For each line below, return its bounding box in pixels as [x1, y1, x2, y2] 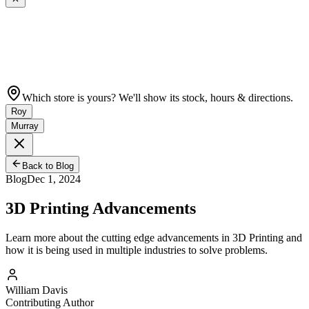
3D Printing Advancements [6, 199, 196, 218]
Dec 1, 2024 [27, 173, 81, 186]
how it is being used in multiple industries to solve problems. [6, 244, 268, 257]
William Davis [6, 284, 68, 297]
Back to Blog [22, 161, 74, 172]
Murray [11, 121, 39, 132]
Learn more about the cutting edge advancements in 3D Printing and [6, 232, 302, 244]
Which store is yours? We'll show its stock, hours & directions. [22, 92, 293, 104]
